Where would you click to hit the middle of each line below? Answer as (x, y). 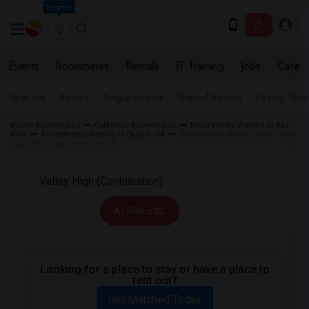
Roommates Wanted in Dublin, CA (103, 134)
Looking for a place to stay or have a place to (154, 269)
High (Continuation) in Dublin (63, 143)
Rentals (142, 66)
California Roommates (135, 125)
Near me (26, 97)
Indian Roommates (45, 125)
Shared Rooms (210, 97)
